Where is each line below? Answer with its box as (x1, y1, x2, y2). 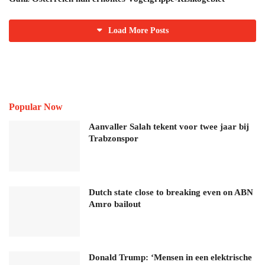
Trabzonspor (89, 133, 138, 143)
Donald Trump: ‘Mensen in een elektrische (89, 253, 252, 263)
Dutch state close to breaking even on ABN (89, 187, 253, 197)
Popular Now (9, 101, 63, 112)
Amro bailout (89, 199, 141, 209)
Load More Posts (108, 25, 169, 35)
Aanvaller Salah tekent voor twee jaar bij (89, 121, 249, 131)
